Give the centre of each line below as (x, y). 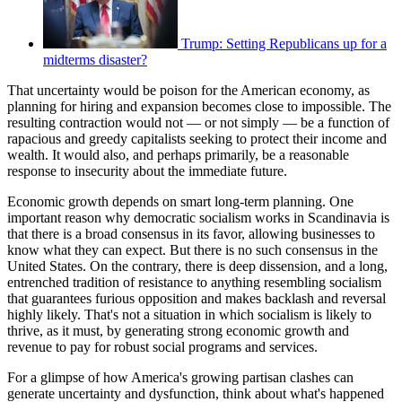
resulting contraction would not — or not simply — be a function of (198, 122)
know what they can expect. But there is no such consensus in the (192, 249)
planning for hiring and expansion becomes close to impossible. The (199, 106)
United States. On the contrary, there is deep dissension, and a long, (197, 266)
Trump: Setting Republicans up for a (284, 43)
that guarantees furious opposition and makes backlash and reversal (197, 298)
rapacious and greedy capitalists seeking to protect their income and (197, 138)
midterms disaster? (95, 59)
